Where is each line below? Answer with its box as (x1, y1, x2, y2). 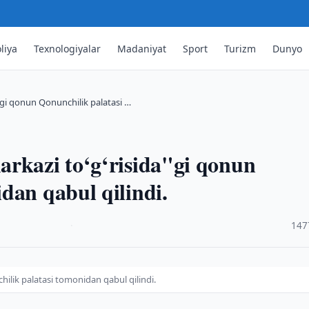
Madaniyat (117, 41, 167, 55)
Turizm (224, 41, 257, 55)
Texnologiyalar (34, 41, 101, 55)
